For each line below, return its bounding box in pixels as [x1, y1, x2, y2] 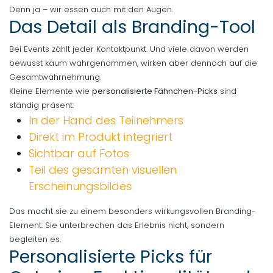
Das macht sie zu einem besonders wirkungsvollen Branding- [9, 205, 256, 217]
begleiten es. [9, 233, 61, 245]
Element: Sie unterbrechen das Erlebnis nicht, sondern [9, 219, 224, 231]
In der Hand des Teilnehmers [29, 112, 183, 128]
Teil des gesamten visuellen [29, 161, 177, 177]
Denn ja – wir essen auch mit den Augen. [9, 3, 173, 15]
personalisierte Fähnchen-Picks [92, 85, 218, 97]
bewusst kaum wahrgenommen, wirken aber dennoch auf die [9, 57, 257, 69]
